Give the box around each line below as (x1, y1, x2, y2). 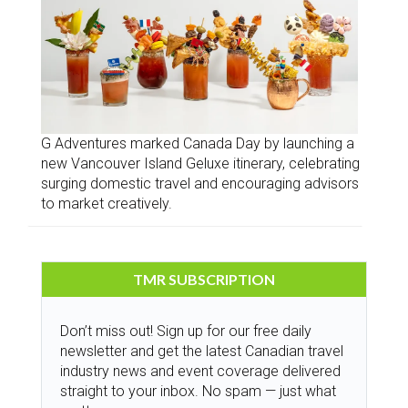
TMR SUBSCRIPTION (133, 270, 275, 288)
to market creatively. (41, 194, 172, 212)
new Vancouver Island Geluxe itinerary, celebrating (41, 154, 360, 172)
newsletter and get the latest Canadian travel (60, 342, 343, 360)
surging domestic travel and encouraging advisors (41, 174, 359, 192)
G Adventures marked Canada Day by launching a (41, 134, 354, 152)
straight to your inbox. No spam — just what (60, 382, 336, 400)
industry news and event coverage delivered (60, 362, 341, 380)
